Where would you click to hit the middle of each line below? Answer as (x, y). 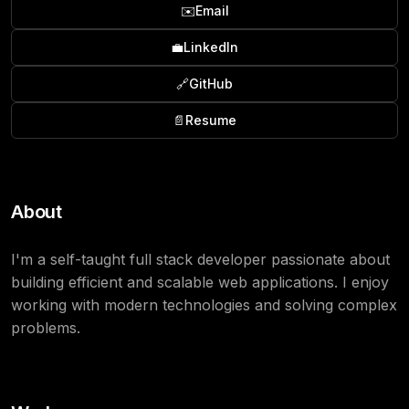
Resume (211, 120)
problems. (46, 328)
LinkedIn (211, 47)
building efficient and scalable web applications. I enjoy (200, 282)
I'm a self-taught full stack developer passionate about (200, 259)
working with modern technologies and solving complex (204, 305)
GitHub (211, 84)
